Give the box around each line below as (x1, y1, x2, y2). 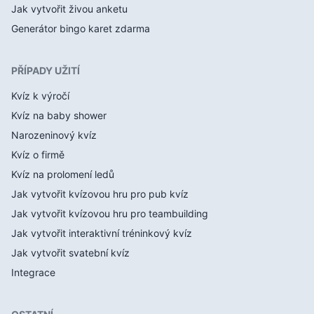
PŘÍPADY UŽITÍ (11, 64, 80, 77)
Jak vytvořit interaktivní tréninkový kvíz (11, 227, 192, 240)
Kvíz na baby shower (11, 109, 107, 122)
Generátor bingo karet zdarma (11, 22, 150, 35)
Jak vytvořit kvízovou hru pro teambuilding (11, 207, 208, 220)
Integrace (11, 266, 55, 279)
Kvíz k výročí (11, 90, 69, 102)
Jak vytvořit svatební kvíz (11, 247, 130, 259)
